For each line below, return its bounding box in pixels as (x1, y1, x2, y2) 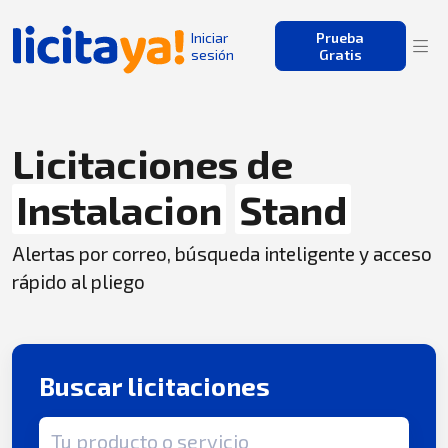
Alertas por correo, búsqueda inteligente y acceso (12, 242, 432, 265)
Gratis (318, 46, 362, 63)
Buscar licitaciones (39, 371, 271, 402)
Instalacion (16, 185, 222, 233)
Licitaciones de (12, 139, 293, 187)
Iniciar (190, 29, 228, 46)
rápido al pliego (12, 270, 145, 293)
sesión (190, 46, 234, 63)
